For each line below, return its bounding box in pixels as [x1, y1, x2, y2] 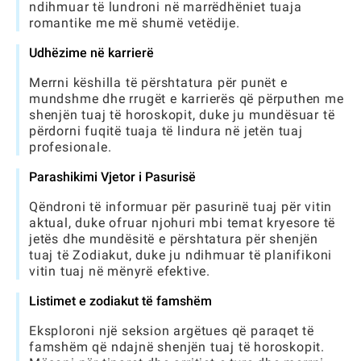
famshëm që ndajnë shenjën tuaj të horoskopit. [29, 339, 325, 355]
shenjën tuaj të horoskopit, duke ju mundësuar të [29, 107, 335, 122]
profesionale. [29, 139, 112, 155]
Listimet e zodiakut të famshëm [29, 293, 212, 309]
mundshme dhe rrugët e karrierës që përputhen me [29, 91, 344, 106]
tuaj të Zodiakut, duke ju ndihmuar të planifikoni [29, 247, 333, 263]
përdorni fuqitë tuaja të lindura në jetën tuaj [29, 123, 303, 139]
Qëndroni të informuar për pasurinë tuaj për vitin [29, 199, 333, 214]
